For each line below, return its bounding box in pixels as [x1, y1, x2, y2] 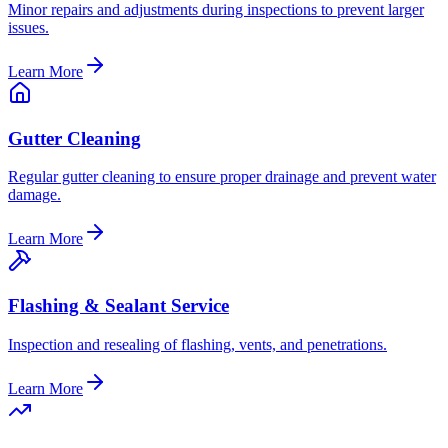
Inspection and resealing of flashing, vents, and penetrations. [8, 335, 387, 353]
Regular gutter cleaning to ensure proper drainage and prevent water [8, 168, 436, 186]
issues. [8, 18, 49, 36]
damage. [8, 186, 61, 204]
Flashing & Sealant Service [8, 295, 229, 317]
